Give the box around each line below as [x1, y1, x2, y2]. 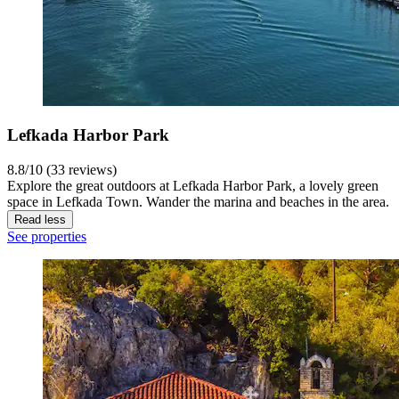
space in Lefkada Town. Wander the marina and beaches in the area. [7, 194, 389, 210]
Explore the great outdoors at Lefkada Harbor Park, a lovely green [7, 178, 379, 194]
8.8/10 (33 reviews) [7, 162, 117, 178]
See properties [7, 229, 86, 245]
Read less [14, 213, 66, 227]
